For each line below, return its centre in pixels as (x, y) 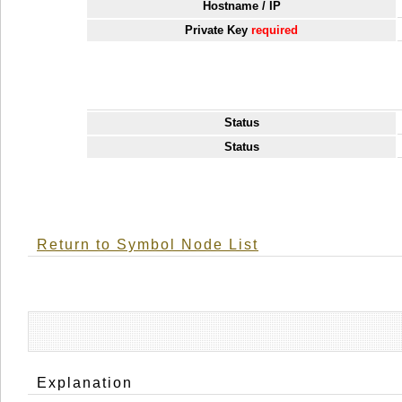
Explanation (85, 383)
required (275, 30)
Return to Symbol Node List (148, 245)
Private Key (218, 30)
